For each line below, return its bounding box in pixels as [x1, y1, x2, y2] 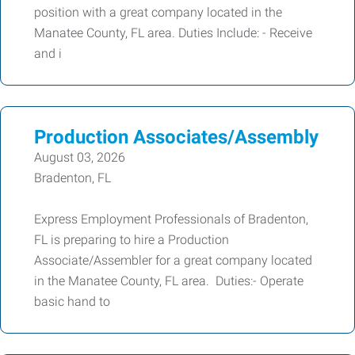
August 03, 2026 [34, 150, 125, 165]
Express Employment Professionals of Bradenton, [34, 212, 308, 227]
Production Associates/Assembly [34, 126, 319, 148]
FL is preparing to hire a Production [34, 232, 229, 247]
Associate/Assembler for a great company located [34, 253, 312, 268]
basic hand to [34, 294, 110, 309]
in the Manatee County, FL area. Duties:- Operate [34, 273, 303, 288]
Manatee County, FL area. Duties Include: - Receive [34, 25, 312, 40]
